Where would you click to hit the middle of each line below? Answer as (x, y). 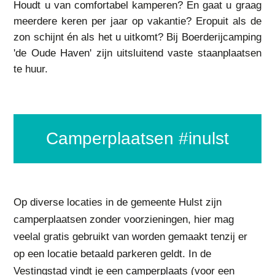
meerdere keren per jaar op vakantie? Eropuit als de (137, 21)
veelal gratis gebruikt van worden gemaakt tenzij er (131, 237)
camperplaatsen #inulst (144, 138)
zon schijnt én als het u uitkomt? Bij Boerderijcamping (137, 37)
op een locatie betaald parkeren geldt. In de (113, 254)
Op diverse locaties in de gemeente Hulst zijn (118, 202)
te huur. (31, 69)
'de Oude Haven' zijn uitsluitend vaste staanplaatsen (137, 53)
